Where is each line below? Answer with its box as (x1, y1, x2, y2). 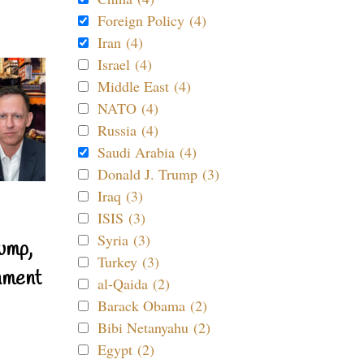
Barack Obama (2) (97, 296, 207, 315)
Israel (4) (97, 54, 152, 74)
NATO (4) (97, 98, 158, 118)
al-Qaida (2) (97, 274, 170, 293)
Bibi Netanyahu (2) (97, 318, 210, 337)
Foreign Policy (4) (97, 11, 206, 30)
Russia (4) (97, 120, 158, 140)
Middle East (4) (97, 76, 191, 96)
